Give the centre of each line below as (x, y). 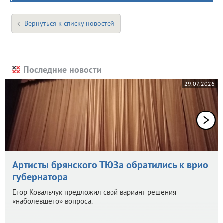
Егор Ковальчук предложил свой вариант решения (94, 192)
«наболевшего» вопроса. (53, 201)
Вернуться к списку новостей (69, 23)
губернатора (40, 176)
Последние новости (62, 69)
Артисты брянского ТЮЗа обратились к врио (110, 165)
